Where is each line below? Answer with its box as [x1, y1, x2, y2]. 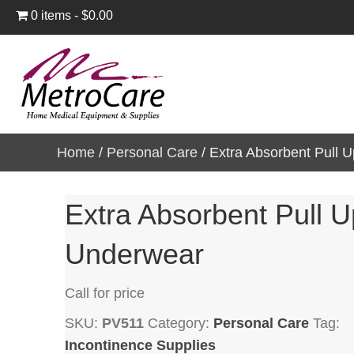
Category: [148, 314, 213, 331]
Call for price [65, 284, 145, 301]
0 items [31, 9, 71, 22]
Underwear [65, 237, 204, 270]
